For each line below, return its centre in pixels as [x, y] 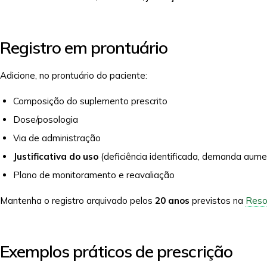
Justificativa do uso [56, 156]
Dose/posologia [46, 119]
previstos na [218, 201]
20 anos [172, 201]
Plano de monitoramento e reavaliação [94, 175]
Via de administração [57, 138]
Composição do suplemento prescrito [90, 101]
